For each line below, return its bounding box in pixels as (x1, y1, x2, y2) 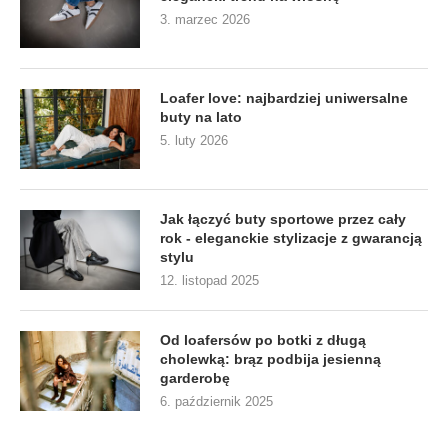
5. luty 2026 (160, 132, 228, 148)
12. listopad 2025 (160, 272, 259, 288)
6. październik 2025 (160, 393, 273, 409)
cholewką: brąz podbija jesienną (160, 350, 381, 367)
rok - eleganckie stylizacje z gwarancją (160, 229, 422, 246)
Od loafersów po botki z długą (160, 331, 366, 348)
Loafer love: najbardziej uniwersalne (160, 89, 408, 106)
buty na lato (160, 108, 242, 125)
